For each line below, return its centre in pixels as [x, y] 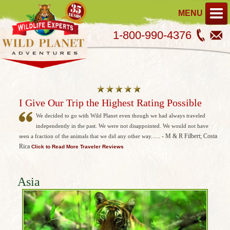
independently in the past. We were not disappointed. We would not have [122, 126]
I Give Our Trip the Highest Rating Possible [110, 103]
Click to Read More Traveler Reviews [78, 147]
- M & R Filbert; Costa [189, 136]
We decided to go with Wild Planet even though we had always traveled [121, 116]
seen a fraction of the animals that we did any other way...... [90, 136]
